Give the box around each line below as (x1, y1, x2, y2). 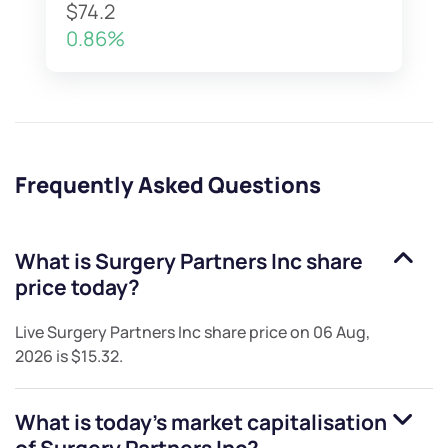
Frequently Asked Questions (15, 170, 321, 201)
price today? (15, 273, 140, 302)
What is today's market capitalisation (15, 408, 387, 437)
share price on (201, 321, 313, 344)
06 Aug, (313, 321, 370, 344)
